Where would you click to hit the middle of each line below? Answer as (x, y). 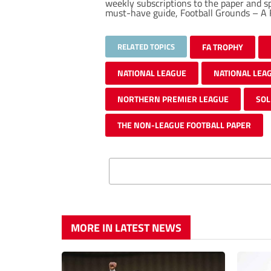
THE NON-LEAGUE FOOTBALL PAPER (184, 125)
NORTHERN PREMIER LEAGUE (173, 99)
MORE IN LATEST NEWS (126, 227)
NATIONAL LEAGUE (152, 73)
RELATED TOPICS (146, 46)
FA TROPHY (223, 47)
